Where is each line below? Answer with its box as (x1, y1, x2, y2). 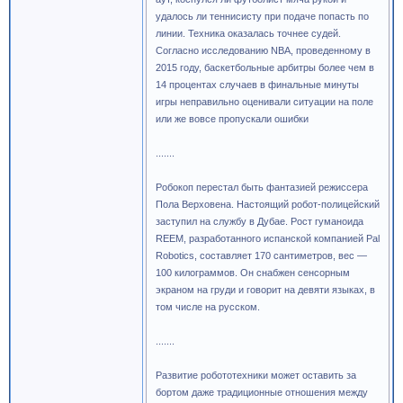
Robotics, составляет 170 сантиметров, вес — (156, 250, 367, 261)
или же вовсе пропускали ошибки (156, 113, 309, 124)
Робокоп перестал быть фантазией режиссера (156, 182, 368, 193)
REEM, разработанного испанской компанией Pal (156, 233, 380, 244)
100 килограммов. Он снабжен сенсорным (156, 267, 350, 278)
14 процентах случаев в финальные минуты (156, 79, 359, 90)
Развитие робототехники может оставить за (156, 370, 356, 381)
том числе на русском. (156, 301, 260, 312)
